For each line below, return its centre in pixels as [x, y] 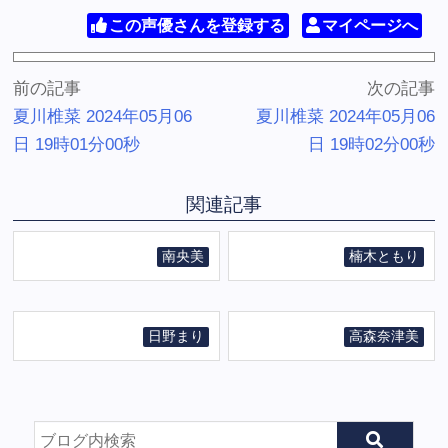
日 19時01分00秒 [77, 144]
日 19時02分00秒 [371, 144]
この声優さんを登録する [196, 26]
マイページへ [369, 26]
